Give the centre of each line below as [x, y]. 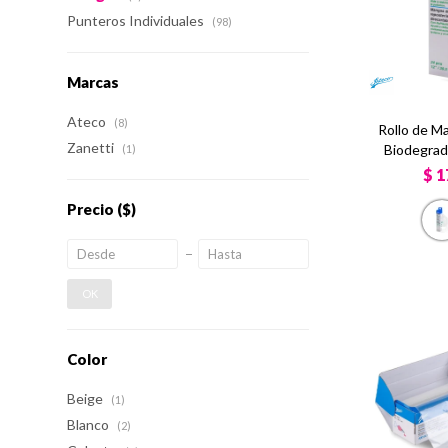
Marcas [93, 82]
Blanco [90, 424]
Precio [92, 209]
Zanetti [92, 147]
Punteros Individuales [137, 20]
